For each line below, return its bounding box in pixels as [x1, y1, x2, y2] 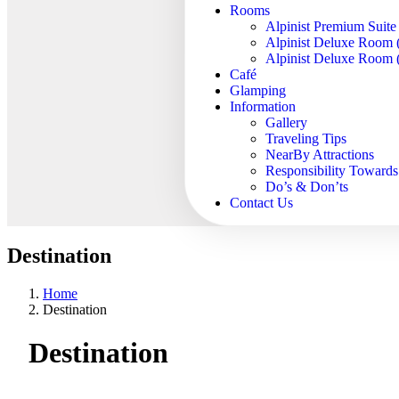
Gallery [265, 115, 308, 130]
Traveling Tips [265, 131, 347, 146]
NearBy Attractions [265, 147, 375, 162]
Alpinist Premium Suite [265, 19, 397, 34]
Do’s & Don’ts [265, 179, 349, 194]
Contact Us [230, 195, 294, 210]
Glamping [230, 83, 287, 98]
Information [230, 99, 297, 114]
